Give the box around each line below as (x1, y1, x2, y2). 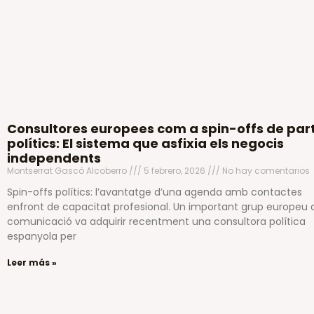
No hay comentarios (220, 164, 310, 177)
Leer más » (7, 256, 57, 268)
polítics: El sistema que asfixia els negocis (7, 134, 284, 152)
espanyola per (7, 228, 76, 243)
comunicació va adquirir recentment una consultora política (7, 214, 306, 228)
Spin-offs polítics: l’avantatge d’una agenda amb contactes (7, 184, 302, 199)
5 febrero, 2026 (142, 164, 207, 177)
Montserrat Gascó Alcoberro (7, 164, 129, 177)
